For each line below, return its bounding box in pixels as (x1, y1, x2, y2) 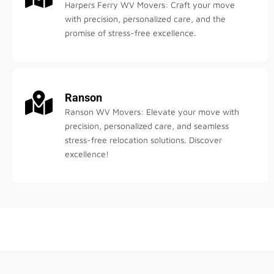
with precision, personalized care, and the (65, 13, 226, 24)
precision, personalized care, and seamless (65, 120, 229, 131)
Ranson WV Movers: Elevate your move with (65, 106, 239, 117)
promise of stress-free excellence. (65, 27, 196, 38)
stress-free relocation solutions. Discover (65, 134, 222, 145)
